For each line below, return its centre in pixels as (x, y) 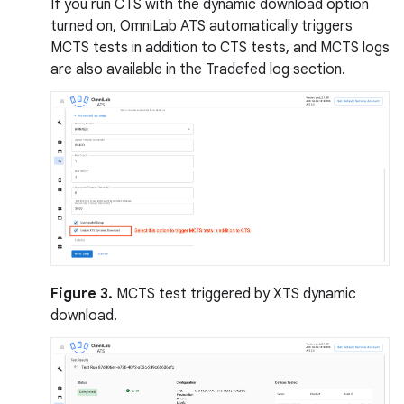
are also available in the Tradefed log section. (198, 70)
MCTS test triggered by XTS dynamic (234, 294)
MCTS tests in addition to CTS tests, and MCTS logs (220, 48)
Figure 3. (82, 294)
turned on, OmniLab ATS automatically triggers (202, 27)
